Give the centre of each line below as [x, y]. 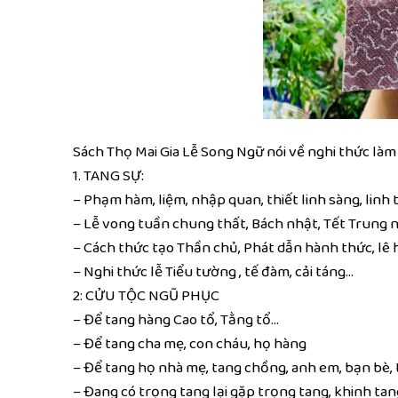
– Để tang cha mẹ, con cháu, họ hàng [190, 343]
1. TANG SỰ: [108, 175]
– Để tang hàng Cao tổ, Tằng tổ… [176, 319]
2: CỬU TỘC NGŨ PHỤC [146, 295]
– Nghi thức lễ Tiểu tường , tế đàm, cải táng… [213, 271]
